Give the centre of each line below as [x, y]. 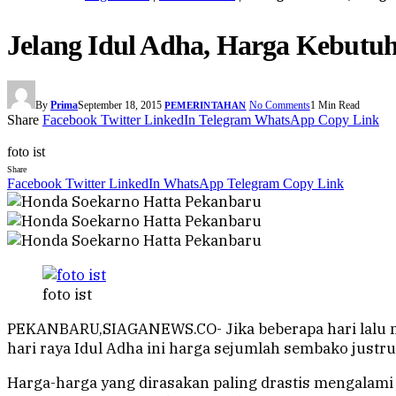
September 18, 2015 [120, 106]
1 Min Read [335, 106]
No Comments [279, 106]
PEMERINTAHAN [206, 106]
